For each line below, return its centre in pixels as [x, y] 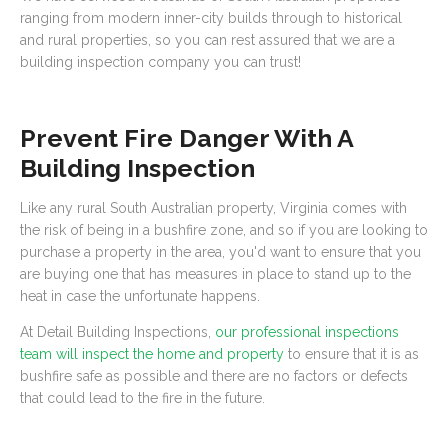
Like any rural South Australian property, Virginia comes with [213, 208]
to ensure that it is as [351, 354]
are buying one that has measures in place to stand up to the [215, 274]
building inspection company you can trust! [160, 62]
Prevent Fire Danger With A [186, 138]
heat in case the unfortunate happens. [140, 296]
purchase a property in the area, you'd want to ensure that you [220, 252]
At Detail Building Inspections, [117, 332]
